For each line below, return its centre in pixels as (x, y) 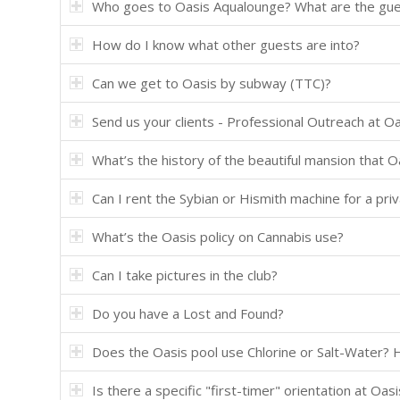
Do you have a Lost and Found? (188, 313)
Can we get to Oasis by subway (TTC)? (212, 83)
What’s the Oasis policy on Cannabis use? (218, 237)
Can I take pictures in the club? (185, 275)
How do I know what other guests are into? (226, 45)
